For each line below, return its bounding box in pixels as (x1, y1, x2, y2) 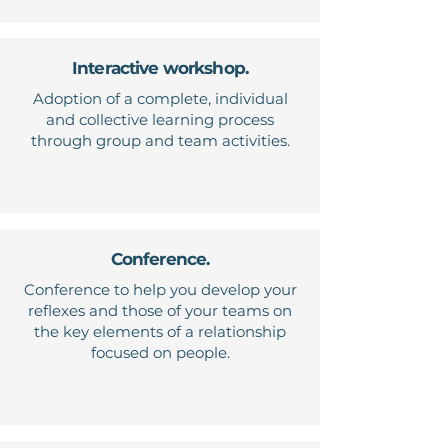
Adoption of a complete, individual (32, 89, 288, 109)
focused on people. (90, 343, 230, 363)
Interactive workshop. (71, 58, 249, 79)
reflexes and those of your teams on (28, 301, 292, 321)
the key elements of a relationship (34, 322, 286, 342)
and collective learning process (46, 110, 274, 130)
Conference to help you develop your (23, 280, 297, 300)
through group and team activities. (30, 131, 290, 151)
